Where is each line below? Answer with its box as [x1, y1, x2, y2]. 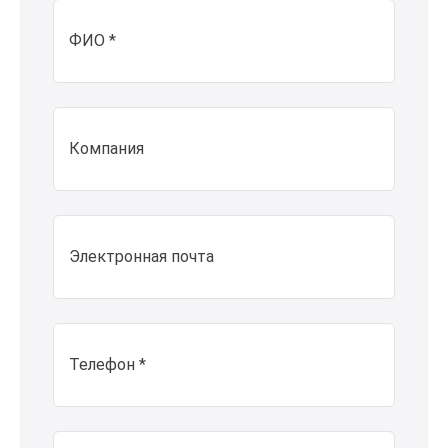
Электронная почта [69, 247, 214, 266]
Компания [69, 139, 144, 158]
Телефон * [69, 355, 146, 374]
